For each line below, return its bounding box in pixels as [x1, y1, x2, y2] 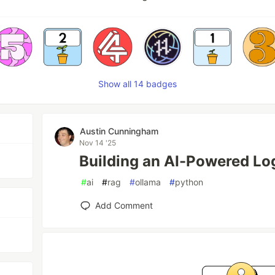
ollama [135, 177, 161, 188]
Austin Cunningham [80, 126, 159, 137]
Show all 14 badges [98, 79, 177, 90]
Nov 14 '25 [79, 138, 117, 148]
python [175, 177, 204, 188]
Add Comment [95, 200, 153, 211]
